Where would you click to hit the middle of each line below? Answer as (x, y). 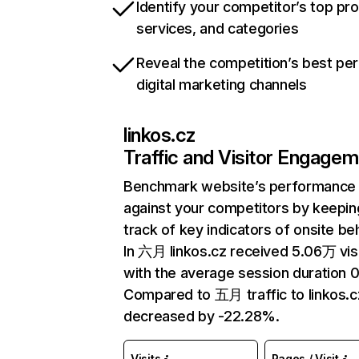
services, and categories (218, 28)
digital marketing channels (222, 85)
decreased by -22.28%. (202, 316)
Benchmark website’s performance (240, 186)
